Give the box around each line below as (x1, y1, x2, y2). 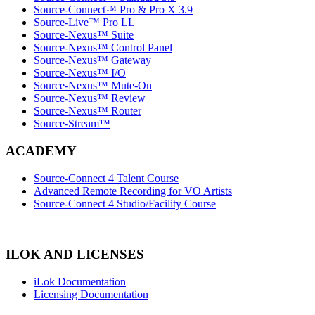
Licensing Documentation (34, 288, 148, 301)
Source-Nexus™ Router (34, 105, 141, 117)
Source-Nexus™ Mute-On (34, 79, 152, 92)
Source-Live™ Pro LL (34, 16, 135, 29)
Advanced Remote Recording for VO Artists (34, 184, 232, 197)
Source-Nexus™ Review (34, 92, 146, 105)
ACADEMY (6, 143, 77, 158)
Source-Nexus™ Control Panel (34, 41, 172, 54)
